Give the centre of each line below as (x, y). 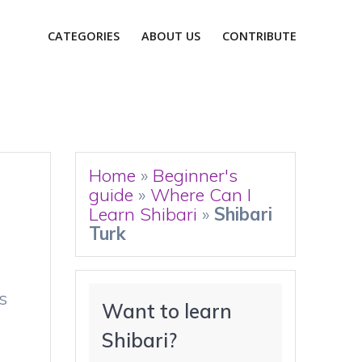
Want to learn (167, 311)
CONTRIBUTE (260, 36)
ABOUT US (171, 36)
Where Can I (201, 195)
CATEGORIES (83, 36)
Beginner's (196, 175)
